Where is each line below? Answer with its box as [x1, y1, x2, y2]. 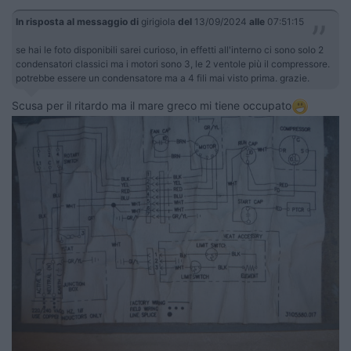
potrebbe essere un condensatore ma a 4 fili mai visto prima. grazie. [16, 71, 309, 84]
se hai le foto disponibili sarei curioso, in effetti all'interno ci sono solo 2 [16, 43, 324, 56]
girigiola [139, 15, 178, 27]
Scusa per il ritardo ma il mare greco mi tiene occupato [12, 98, 291, 112]
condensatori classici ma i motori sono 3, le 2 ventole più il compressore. [16, 57, 330, 70]
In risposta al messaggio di [16, 15, 139, 27]
